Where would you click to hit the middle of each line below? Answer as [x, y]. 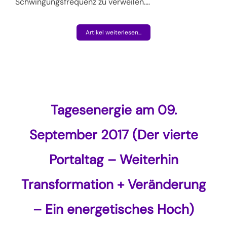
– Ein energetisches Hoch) [113, 209]
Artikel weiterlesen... [113, 32]
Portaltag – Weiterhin [113, 159]
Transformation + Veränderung [113, 184]
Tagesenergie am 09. [113, 110]
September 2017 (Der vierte [113, 135]
